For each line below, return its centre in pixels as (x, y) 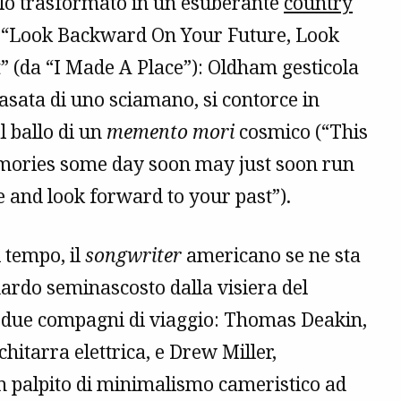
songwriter (133, 256)
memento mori (171, 132)
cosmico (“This (301, 132)
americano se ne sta (271, 256)
